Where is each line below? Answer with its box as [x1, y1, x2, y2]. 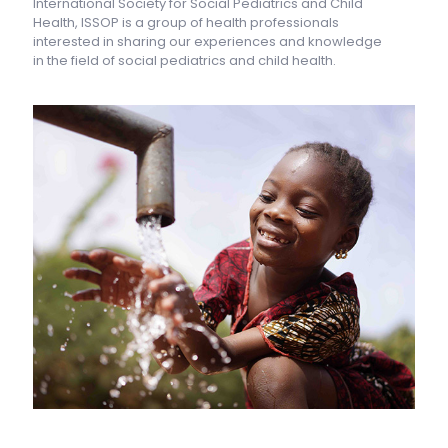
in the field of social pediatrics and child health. [33, 51, 339, 70]
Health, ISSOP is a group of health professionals [33, 13, 339, 32]
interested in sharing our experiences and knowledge [33, 32, 382, 51]
